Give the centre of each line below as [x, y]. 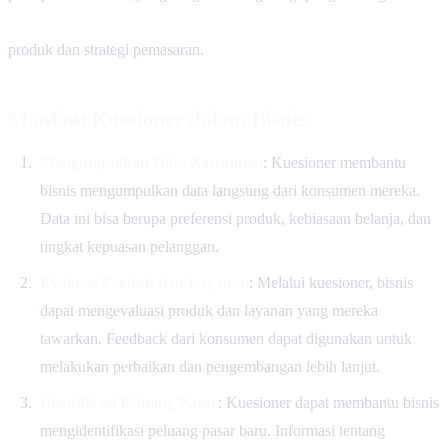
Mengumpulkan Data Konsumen [151, 162]
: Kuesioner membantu [334, 162]
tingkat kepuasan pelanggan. [129, 246]
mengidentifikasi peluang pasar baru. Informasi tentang [212, 430]
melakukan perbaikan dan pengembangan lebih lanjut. [209, 366]
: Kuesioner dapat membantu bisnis [328, 402]
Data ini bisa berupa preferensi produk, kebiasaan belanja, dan [235, 218]
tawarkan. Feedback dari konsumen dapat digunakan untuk [225, 338]
